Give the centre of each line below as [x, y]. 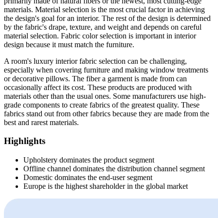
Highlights [25, 141]
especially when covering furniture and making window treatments [106, 70]
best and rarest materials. [41, 122]
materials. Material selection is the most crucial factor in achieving [104, 9]
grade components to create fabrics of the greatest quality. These [102, 105]
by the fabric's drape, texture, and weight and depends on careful [103, 27]
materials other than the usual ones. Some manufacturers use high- [105, 96]
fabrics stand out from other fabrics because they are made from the [107, 113]
